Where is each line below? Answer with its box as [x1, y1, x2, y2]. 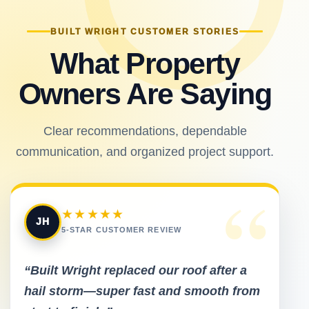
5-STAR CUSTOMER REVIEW [61, 225, 181, 234]
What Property [50, 46, 240, 80]
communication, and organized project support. [16, 144, 274, 159]
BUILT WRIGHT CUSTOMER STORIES [50, 26, 239, 37]
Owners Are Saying [18, 77, 272, 110]
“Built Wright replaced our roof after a [24, 263, 247, 277]
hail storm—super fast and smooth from [24, 283, 260, 298]
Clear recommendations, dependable [43, 123, 247, 138]
